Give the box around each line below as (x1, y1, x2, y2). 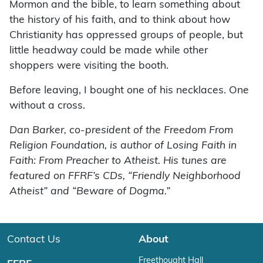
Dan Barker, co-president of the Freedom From (9, 126, 233, 136)
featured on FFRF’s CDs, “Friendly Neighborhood (9, 171, 241, 182)
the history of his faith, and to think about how (9, 15, 230, 26)
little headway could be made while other (9, 46, 208, 56)
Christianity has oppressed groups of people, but (9, 31, 243, 41)
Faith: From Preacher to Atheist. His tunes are (9, 156, 227, 167)
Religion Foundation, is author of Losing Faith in (9, 141, 237, 151)
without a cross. (9, 101, 85, 112)
